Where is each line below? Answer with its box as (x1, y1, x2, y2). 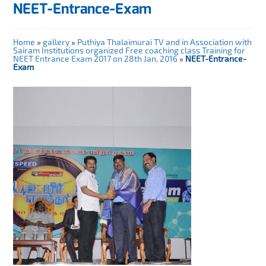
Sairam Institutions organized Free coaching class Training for (13, 45, 246, 55)
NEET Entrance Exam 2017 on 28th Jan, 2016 (13, 53, 178, 64)
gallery (43, 36, 70, 47)
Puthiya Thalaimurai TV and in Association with (77, 36, 252, 47)
